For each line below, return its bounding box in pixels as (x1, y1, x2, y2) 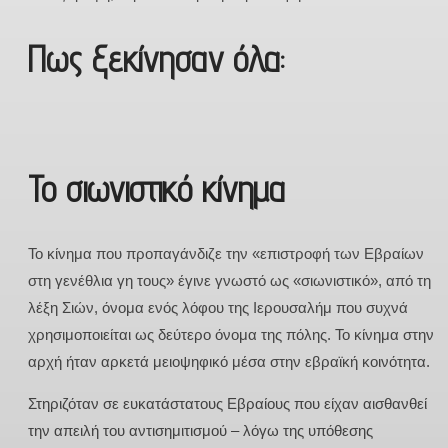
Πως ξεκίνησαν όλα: (28, 37, 284, 81)
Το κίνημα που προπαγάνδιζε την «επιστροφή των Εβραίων (28, 244, 424, 262)
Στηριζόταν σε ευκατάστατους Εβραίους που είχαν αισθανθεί (28, 394, 427, 412)
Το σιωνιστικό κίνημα (28, 167, 285, 211)
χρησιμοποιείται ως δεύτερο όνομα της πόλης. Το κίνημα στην (28, 325, 434, 343)
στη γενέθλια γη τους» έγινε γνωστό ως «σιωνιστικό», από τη (28, 271, 431, 289)
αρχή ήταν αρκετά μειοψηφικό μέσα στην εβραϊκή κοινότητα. (28, 352, 430, 370)
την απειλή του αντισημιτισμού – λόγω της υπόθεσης (28, 421, 373, 439)
